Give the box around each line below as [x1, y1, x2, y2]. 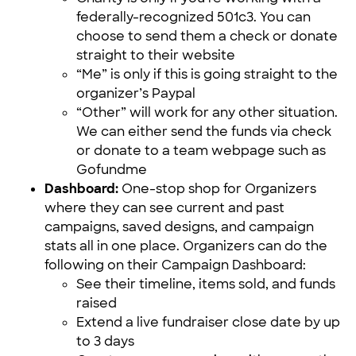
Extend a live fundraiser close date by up [76, 314, 340, 331]
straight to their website [76, 47, 235, 64]
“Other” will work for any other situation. [76, 104, 338, 121]
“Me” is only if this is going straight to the [76, 66, 338, 83]
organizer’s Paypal [76, 85, 195, 102]
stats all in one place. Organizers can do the [44, 238, 327, 254]
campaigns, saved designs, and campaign [44, 219, 314, 235]
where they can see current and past [44, 199, 284, 216]
